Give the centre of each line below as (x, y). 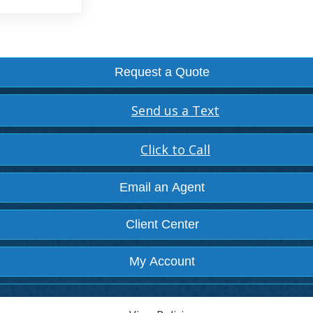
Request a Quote (162, 72)
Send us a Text (175, 110)
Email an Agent (162, 187)
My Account (162, 261)
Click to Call (175, 150)
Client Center (162, 224)
